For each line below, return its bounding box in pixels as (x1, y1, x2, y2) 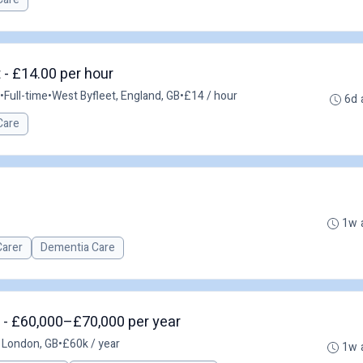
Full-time (4, 88, 48, 105)
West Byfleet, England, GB (52, 88, 180, 105)
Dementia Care (41, 239, 115, 256)
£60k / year (62, 335, 120, 352)
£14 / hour (184, 88, 237, 105)
